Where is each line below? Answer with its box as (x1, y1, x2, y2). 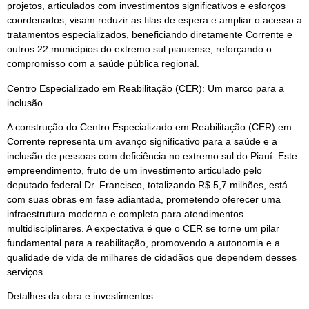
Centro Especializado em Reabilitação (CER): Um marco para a (7, 82, 284, 94)
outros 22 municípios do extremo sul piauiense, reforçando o (7, 43, 272, 55)
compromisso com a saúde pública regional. (7, 58, 199, 70)
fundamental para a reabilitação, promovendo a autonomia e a (7, 237, 280, 248)
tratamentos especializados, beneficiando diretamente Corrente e (7, 29, 292, 41)
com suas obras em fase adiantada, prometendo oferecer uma (7, 193, 281, 205)
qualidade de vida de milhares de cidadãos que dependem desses (7, 251, 297, 263)
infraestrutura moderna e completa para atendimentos (7, 208, 243, 219)
